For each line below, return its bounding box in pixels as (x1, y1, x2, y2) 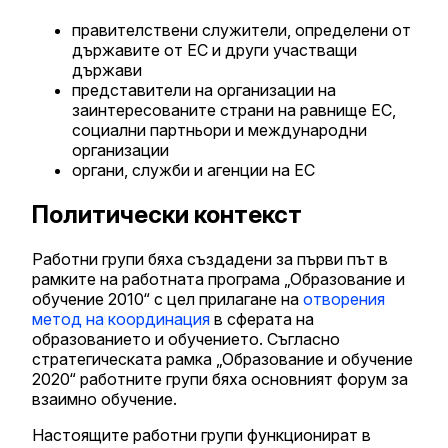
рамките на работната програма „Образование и (32, 269, 405, 290)
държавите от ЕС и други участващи (72, 40, 357, 61)
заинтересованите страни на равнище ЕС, (72, 100, 396, 121)
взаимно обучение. (32, 389, 177, 410)
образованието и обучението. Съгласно (32, 329, 340, 350)
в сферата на (210, 309, 314, 330)
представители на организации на (72, 80, 336, 101)
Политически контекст (32, 200, 302, 230)
